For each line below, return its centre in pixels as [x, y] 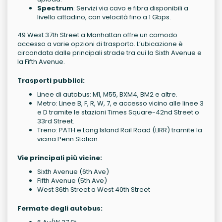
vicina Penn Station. [68, 139]
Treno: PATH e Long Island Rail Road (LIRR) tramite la [120, 130]
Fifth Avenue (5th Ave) [72, 181]
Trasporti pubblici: [51, 81]
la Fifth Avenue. [41, 62]
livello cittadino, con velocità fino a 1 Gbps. [104, 17]
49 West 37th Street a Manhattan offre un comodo [97, 35]
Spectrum [55, 8]
